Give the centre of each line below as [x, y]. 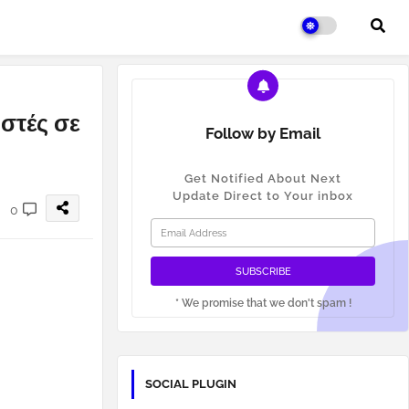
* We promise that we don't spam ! [263, 303]
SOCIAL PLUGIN [191, 384]
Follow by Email [263, 133]
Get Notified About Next [263, 178]
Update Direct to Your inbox [263, 196]
